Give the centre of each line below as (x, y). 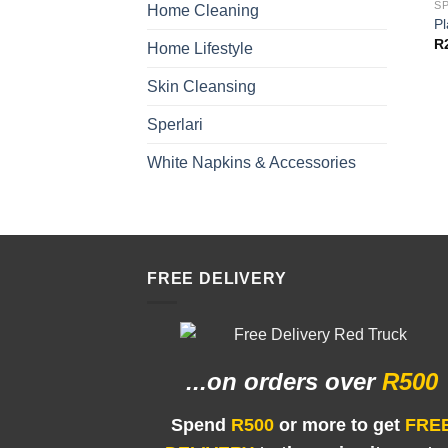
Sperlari (175, 124)
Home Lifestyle (200, 48)
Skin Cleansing (201, 86)
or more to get (337, 425)
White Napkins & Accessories (251, 162)
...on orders (255, 381)
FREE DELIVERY (217, 278)
